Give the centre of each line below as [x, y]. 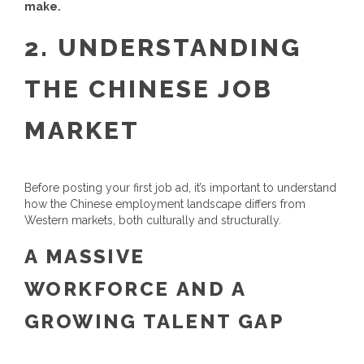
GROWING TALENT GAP [154, 321]
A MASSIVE [85, 256]
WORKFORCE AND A [135, 289]
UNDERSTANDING [180, 48]
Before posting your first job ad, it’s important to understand [180, 188]
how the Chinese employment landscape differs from [165, 204]
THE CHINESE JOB [149, 89]
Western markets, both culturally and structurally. [153, 220]
